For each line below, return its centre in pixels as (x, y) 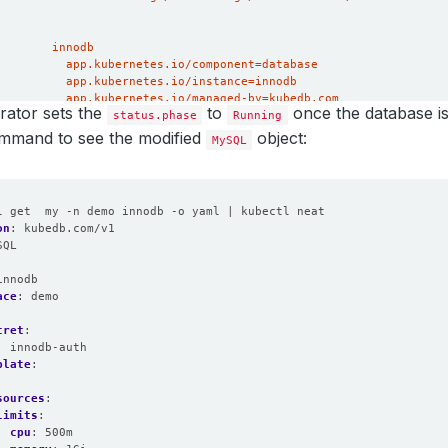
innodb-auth (48, 347)
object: (280, 138)
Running (258, 115)
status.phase (154, 115)
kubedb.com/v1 (69, 228)
